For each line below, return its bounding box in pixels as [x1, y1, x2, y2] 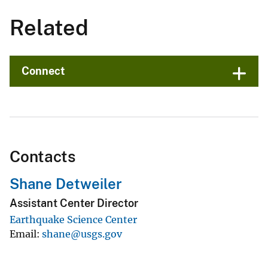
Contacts [10, 147, 75, 166]
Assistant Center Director [10, 196, 138, 209]
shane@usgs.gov [42, 227, 122, 240]
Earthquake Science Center [10, 213, 137, 226]
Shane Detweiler [10, 175, 122, 193]
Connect [22, 65, 65, 78]
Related [10, 15, 89, 41]
